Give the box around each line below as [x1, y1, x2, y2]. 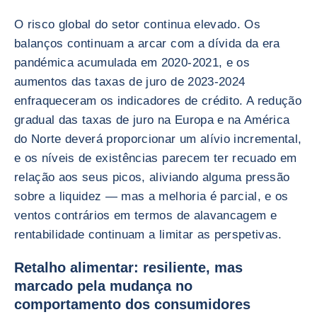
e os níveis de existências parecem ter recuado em [14, 151, 297, 165]
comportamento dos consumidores [14, 296, 250, 312]
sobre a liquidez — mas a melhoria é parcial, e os [14, 190, 289, 203]
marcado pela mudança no [14, 278, 192, 294]
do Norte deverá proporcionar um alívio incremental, [14, 132, 302, 146]
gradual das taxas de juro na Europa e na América [14, 113, 290, 127]
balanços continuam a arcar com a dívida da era [14, 37, 280, 50]
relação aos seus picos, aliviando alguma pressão [14, 171, 290, 184]
